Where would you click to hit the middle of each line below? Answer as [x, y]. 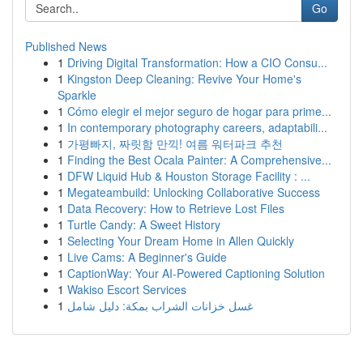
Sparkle [77, 95]
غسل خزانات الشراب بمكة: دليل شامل [160, 305]
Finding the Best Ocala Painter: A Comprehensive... [199, 160]
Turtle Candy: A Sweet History [144, 224]
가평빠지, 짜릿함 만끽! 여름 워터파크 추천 [175, 143]
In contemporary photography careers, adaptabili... [197, 127]
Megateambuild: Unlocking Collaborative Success [194, 192]
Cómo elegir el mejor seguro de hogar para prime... [199, 111]
